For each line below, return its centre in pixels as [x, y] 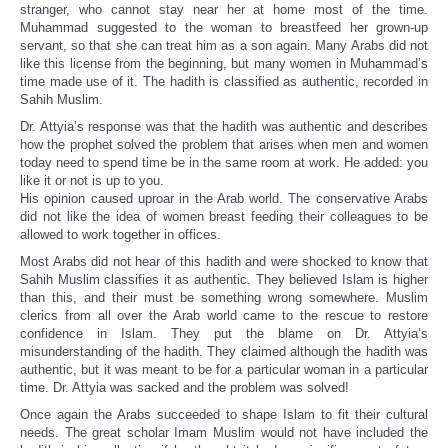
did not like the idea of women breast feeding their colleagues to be [224, 217]
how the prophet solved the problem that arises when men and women [224, 145]
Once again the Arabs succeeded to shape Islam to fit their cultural [224, 415]
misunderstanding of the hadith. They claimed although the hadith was [224, 352]
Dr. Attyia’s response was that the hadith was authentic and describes [224, 127]
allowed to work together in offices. [120, 235]
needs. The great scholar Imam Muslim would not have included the [224, 433]
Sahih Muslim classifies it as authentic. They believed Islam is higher [224, 280]
